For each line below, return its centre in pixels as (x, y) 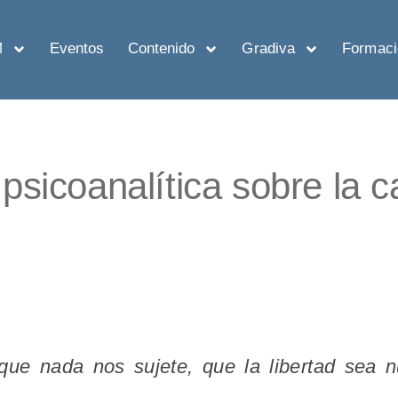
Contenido (161, 48)
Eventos (77, 48)
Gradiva (269, 48)
